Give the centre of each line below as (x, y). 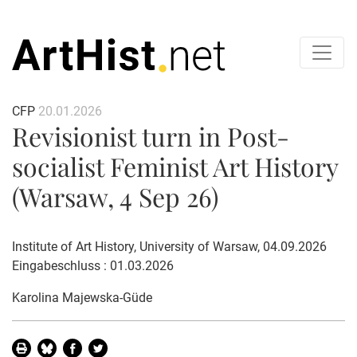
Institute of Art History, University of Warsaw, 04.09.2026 (169, 246)
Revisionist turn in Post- (151, 135)
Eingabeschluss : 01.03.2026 (93, 265)
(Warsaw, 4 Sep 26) (115, 196)
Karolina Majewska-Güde (82, 297)
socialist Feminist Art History (175, 166)
